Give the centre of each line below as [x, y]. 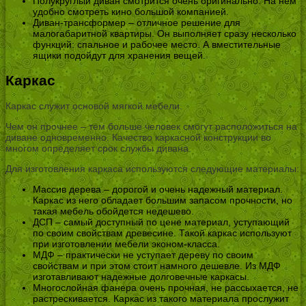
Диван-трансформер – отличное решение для [137, 22]
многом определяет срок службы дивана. [98, 149]
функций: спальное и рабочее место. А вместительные [157, 44]
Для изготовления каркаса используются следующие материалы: [152, 169]
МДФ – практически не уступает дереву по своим [143, 255]
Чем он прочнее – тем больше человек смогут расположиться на [151, 127]
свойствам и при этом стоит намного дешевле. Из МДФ [157, 266]
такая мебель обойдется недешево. [113, 211]
